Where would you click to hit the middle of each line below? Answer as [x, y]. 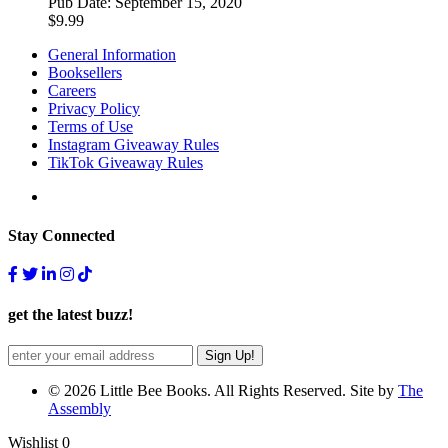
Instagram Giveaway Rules [133, 144]
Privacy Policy [94, 108]
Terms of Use [90, 126]
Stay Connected [61, 236]
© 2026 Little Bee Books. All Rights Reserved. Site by [223, 390]
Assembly [79, 408]
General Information [112, 54]
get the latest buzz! [70, 314]
